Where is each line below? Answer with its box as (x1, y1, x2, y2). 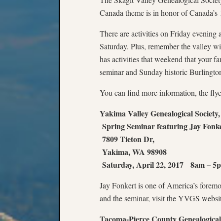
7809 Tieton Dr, (100, 133, 154, 145)
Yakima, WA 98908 (100, 146, 167, 157)
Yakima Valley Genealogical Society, (100, 108, 220, 119)
